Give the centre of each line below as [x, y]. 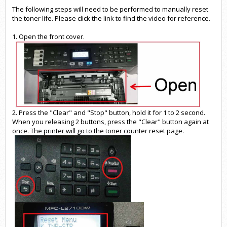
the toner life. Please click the [58, 18]
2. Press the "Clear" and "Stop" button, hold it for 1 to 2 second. [109, 113]
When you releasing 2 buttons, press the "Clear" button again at [110, 122]
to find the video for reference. [162, 18]
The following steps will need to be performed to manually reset [110, 9]
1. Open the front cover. [49, 36]
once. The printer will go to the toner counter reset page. [98, 131]
